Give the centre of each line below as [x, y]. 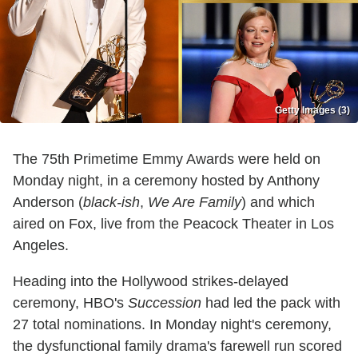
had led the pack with [271, 303]
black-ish [111, 203]
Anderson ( [48, 203]
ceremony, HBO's [70, 303]
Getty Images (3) [312, 111]
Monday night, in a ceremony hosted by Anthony [166, 181]
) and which [278, 203]
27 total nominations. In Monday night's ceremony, [172, 325]
